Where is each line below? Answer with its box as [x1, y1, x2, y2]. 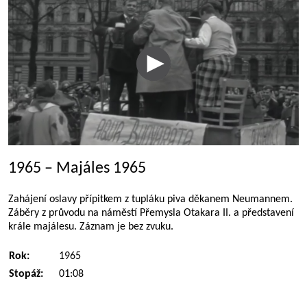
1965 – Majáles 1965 [8, 160, 146, 177]
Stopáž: [9, 269, 43, 280]
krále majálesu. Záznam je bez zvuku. [8, 221, 173, 232]
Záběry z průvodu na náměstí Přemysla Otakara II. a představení [8, 208, 294, 219]
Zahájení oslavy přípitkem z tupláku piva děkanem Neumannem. [8, 194, 293, 205]
